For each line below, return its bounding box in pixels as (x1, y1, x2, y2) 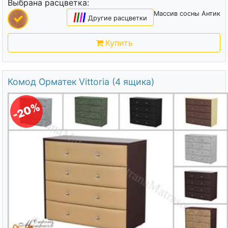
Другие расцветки (88, 14, 148, 22)
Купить (105, 38, 133, 48)
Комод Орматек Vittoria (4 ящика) (7, 76, 154, 88)
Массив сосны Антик (154, 10, 221, 18)
